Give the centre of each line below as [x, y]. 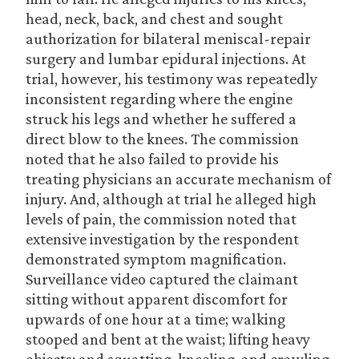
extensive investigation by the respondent [162, 239]
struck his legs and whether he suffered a [161, 119]
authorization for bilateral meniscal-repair [168, 38]
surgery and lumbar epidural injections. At [166, 58]
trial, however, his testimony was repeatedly [171, 79]
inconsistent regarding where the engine [159, 99]
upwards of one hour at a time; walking [155, 319]
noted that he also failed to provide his [152, 159]
